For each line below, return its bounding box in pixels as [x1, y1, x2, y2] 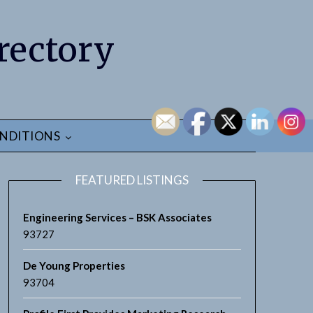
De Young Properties [22, 259, 125, 272]
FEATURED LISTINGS [75, 173, 189, 187]
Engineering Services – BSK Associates [22, 211, 212, 224]
